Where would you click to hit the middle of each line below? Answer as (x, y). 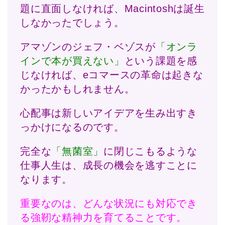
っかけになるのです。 (72, 127)
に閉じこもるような (150, 151)
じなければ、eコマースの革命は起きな (112, 75)
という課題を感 (161, 61)
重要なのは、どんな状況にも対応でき (109, 204)
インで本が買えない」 (72, 61)
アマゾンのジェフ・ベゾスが (88, 47)
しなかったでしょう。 (72, 23)
